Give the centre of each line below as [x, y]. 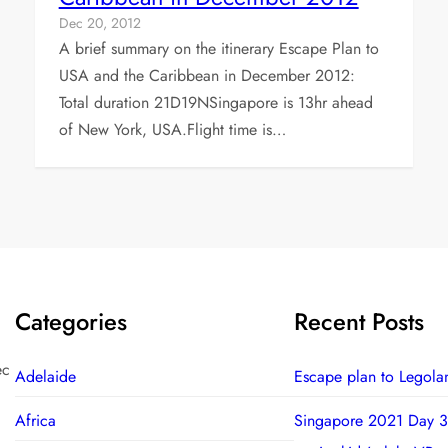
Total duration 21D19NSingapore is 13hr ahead [215, 102]
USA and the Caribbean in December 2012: [206, 75]
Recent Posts [358, 321]
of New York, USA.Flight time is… [172, 129]
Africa [35, 420]
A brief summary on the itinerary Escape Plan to [218, 48]
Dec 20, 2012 [99, 22]
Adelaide [45, 376]
